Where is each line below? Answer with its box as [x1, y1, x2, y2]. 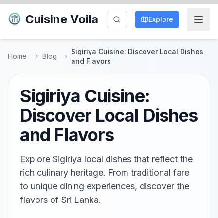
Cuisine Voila [25, 12, 98, 26]
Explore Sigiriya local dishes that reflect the [20, 154, 193, 164]
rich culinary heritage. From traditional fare [20, 167, 189, 178]
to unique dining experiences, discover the [20, 181, 189, 191]
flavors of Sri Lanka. [20, 195, 101, 205]
